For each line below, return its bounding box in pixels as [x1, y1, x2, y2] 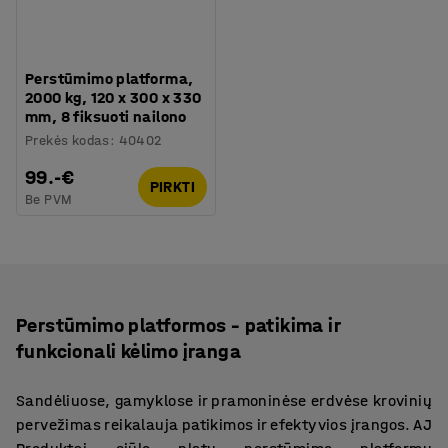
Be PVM [25, 190, 73, 208]
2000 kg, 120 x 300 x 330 [25, 87, 202, 107]
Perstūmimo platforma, [25, 68, 194, 88]
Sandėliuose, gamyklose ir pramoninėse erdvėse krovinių [16, 390, 432, 410]
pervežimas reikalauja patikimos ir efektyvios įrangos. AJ [16, 414, 432, 434]
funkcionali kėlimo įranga [16, 339, 241, 363]
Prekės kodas [25, 131, 110, 149]
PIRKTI [149, 177, 195, 196]
